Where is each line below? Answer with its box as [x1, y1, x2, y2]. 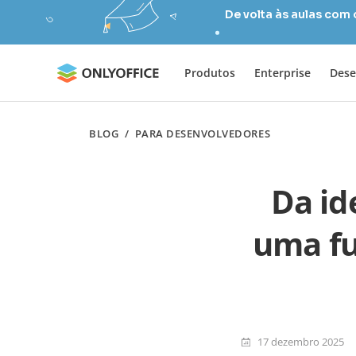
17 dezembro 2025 [257, 334, 344, 349]
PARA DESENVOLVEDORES [134, 126, 271, 141]
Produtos [184, 64, 235, 80]
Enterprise [254, 64, 311, 80]
